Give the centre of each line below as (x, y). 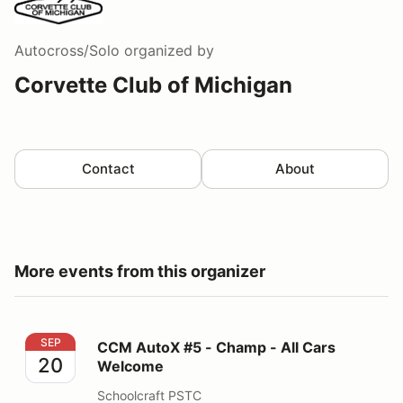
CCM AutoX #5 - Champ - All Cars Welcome (175, 342)
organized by (167, 50)
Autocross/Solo (67, 50)
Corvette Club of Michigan (153, 85)
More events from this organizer (140, 271)
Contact (108, 168)
